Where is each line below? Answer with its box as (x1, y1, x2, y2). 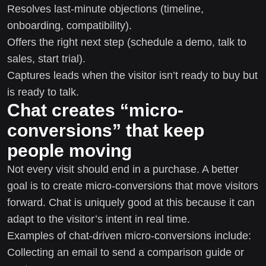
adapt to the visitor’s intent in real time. (7, 213, 190, 225)
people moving (7, 140, 132, 160)
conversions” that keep (7, 120, 204, 140)
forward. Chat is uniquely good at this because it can (7, 196, 255, 208)
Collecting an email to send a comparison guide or (7, 246, 244, 258)
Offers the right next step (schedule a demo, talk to (7, 36, 246, 48)
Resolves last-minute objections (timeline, (7, 2, 204, 15)
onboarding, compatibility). (7, 19, 132, 31)
